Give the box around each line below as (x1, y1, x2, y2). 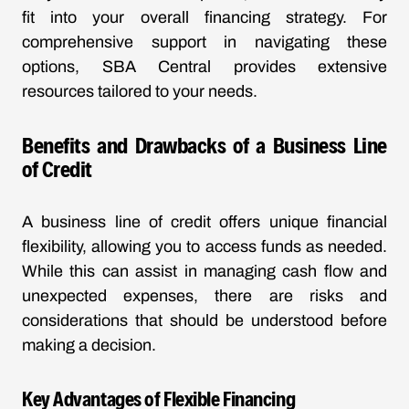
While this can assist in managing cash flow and (22, 262, 387, 280)
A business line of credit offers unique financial (22, 213, 387, 231)
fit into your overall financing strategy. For (22, 8, 387, 26)
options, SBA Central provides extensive (22, 58, 387, 76)
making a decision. (22, 336, 156, 354)
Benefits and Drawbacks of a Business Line (22, 131, 387, 158)
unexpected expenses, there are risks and (22, 287, 387, 305)
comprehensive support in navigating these (22, 33, 387, 51)
